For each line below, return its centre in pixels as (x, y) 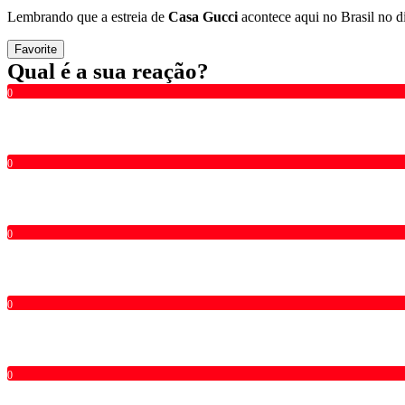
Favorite (36, 49)
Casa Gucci (203, 16)
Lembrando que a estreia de (88, 16)
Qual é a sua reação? (108, 71)
